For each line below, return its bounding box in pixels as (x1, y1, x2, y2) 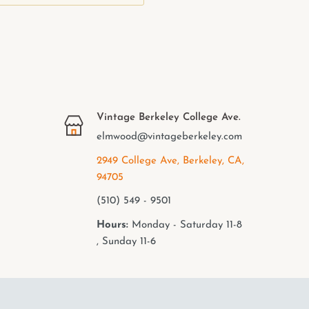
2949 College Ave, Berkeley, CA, (97, 155, 245, 166)
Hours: (97, 219, 129, 230)
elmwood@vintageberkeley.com (97, 132, 243, 143)
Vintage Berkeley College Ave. (97, 112, 241, 123)
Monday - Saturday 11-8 (128, 219, 243, 230)
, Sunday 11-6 (97, 236, 157, 247)
